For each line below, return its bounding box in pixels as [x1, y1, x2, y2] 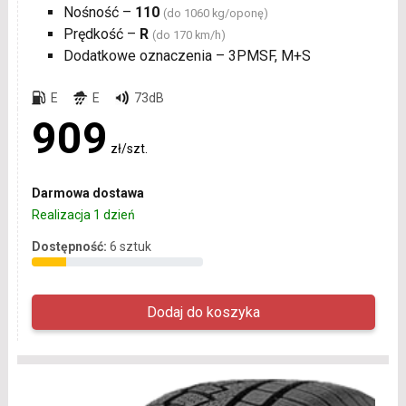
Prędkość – [63, 24, 140, 43]
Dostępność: [31, 238, 107, 254]
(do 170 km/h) [151, 27, 226, 42]
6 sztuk [109, 238, 151, 254]
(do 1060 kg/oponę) [162, 5, 268, 20]
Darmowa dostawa [31, 185, 144, 200]
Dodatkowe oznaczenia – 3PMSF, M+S [63, 46, 311, 64]
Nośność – [63, 3, 135, 21]
